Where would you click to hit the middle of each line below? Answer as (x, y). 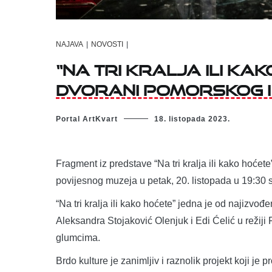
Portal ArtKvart (87, 119)
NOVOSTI (107, 45)
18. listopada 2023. (192, 119)
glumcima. (78, 237)
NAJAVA (70, 45)
